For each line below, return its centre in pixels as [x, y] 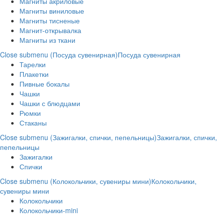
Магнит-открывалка [50, 30]
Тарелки [33, 64]
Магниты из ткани [47, 40]
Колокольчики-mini [49, 210]
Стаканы [33, 123]
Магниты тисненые [50, 20]
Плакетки [34, 74]
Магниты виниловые [52, 11]
